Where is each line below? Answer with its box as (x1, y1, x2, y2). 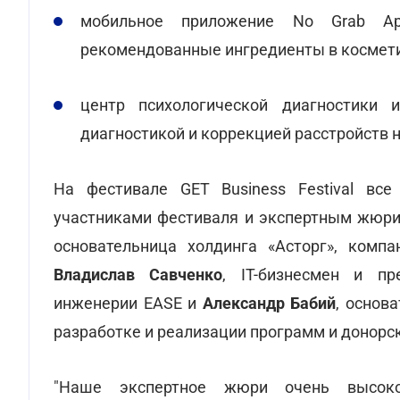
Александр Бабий (202, 294, 337, 312)
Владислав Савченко (54, 265, 223, 284)
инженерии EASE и (54, 294, 203, 312)
